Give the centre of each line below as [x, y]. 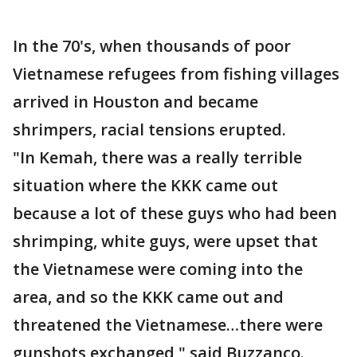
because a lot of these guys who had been [175, 213]
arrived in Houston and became [135, 102]
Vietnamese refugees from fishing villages [176, 74]
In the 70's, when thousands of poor [152, 46]
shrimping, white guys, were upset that [165, 241]
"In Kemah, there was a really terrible [157, 157]
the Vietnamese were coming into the [158, 269]
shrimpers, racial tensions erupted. [149, 129]
